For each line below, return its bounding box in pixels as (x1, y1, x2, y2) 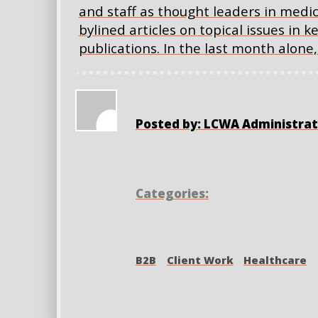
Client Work (166, 252, 234, 267)
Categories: (135, 185, 209, 202)
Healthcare (243, 252, 307, 267)
